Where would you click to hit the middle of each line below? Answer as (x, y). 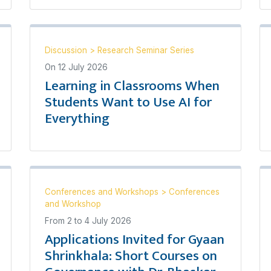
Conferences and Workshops (103, 191)
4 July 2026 (108, 220)
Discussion (67, 50)
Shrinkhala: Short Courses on (131, 256)
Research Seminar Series (146, 50)
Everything (77, 118)
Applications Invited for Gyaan (135, 239)
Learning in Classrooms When (132, 86)
